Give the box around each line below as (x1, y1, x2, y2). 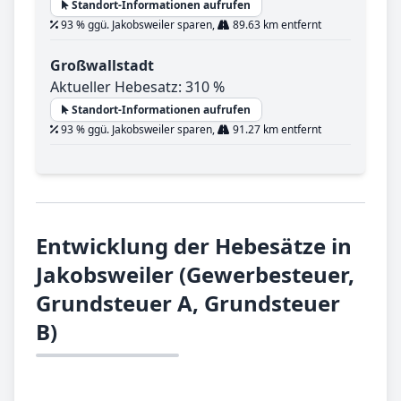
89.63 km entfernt (230, 17, 321, 33)
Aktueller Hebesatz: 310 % (50, 77, 225, 98)
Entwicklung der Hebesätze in (36, 231, 352, 261)
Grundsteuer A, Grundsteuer (36, 288, 340, 319)
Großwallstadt (50, 55, 154, 76)
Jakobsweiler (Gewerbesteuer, (36, 260, 354, 290)
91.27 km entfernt (230, 122, 321, 138)
